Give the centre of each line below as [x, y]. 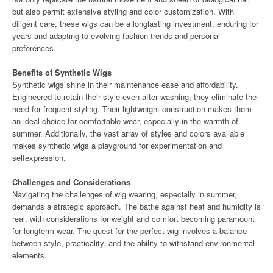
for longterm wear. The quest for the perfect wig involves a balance [129, 231]
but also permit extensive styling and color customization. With [123, 11]
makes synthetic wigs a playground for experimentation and [117, 145]
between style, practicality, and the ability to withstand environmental [133, 243]
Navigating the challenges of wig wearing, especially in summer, [125, 194]
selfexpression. [39, 158]
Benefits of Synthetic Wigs [62, 72]
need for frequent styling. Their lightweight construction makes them [132, 109]
